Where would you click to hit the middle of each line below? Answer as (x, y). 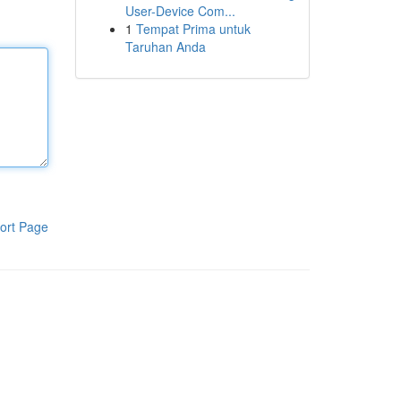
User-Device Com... (180, 11)
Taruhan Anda (165, 47)
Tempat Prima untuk (193, 29)
